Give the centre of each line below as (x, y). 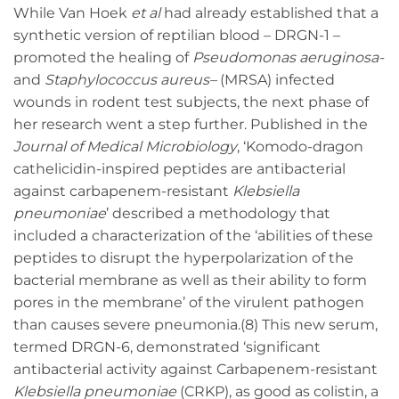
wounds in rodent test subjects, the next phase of (191, 102)
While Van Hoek (72, 12)
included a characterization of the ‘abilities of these (193, 235)
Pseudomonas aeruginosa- (288, 57)
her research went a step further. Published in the (191, 124)
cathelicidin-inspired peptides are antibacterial (179, 168)
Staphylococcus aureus (127, 79)
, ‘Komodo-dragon (300, 146)
